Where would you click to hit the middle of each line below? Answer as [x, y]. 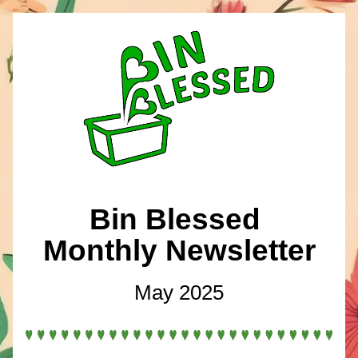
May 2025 [179, 292]
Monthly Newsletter [179, 251]
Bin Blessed [179, 219]
